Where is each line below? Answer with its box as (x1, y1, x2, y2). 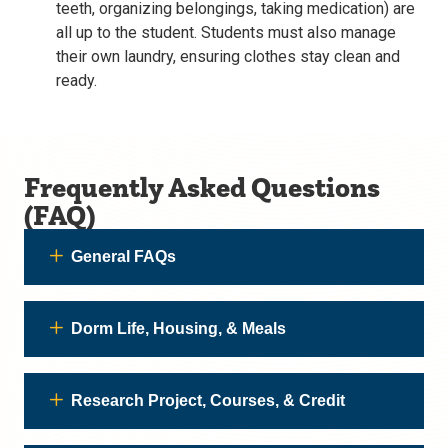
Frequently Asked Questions (24, 169, 380, 205)
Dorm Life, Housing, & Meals (71, 320, 286, 337)
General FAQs (71, 248, 176, 265)
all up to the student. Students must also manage (56, 23, 396, 42)
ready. (56, 71, 97, 90)
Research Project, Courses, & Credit (71, 392, 345, 409)
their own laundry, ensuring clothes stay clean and (56, 47, 400, 66)
